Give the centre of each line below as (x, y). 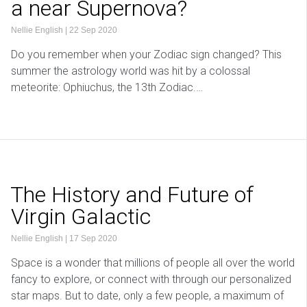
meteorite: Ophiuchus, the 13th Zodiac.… (107, 88)
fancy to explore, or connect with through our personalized (151, 280)
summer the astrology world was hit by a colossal (131, 71)
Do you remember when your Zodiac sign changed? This (146, 55)
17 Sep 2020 (93, 239)
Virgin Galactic (81, 217)
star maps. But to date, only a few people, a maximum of (147, 296)
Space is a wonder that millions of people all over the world (153, 263)
